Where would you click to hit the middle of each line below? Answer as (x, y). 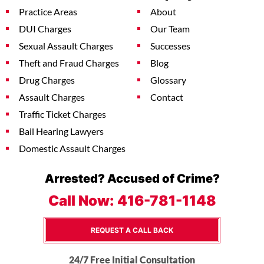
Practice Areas (48, 12)
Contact (167, 98)
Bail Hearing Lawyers (61, 132)
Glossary (168, 80)
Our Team (170, 29)
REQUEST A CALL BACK (132, 230)
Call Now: (82, 200)
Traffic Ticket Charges (62, 115)
